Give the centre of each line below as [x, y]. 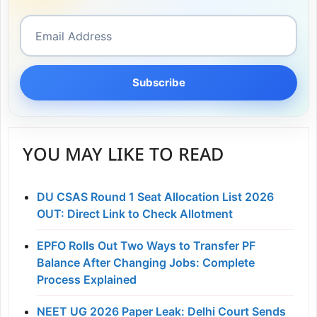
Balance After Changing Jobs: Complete [146, 263]
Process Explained [87, 280]
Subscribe [158, 83]
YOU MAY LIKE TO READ [123, 157]
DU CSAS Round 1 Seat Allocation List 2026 [155, 197]
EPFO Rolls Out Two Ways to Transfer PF [146, 246]
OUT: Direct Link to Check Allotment [135, 214]
